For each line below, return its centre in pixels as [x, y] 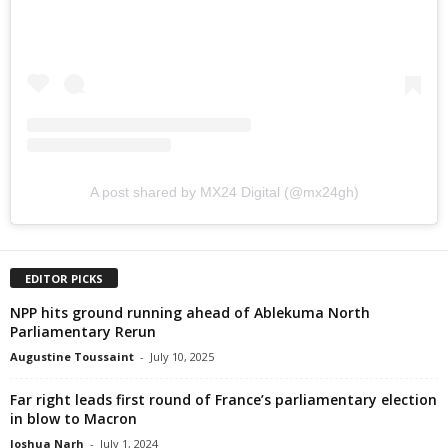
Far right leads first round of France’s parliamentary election [223, 400]
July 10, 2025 [182, 357]
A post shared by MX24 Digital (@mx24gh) [224, 192]
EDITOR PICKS [64, 279]
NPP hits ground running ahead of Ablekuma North [190, 313]
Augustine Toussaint [72, 357]
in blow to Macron [73, 419]
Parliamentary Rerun [83, 332]
